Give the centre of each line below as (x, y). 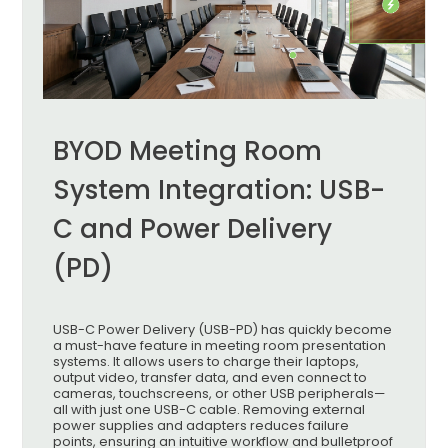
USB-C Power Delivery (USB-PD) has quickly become (223, 330)
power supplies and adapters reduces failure (201, 426)
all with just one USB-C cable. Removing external (209, 410)
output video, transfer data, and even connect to (210, 378)
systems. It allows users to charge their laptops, (206, 362)
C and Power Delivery (193, 229)
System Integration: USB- (219, 190)
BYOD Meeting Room (188, 151)
